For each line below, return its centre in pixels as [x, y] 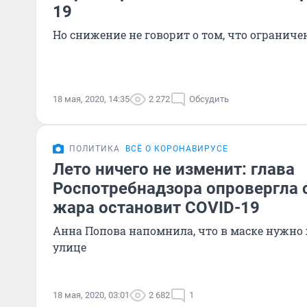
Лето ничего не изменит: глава [174, 169]
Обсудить [209, 99]
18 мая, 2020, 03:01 [91, 295]
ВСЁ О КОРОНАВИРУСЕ [177, 149]
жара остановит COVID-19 [156, 208]
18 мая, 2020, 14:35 [91, 99]
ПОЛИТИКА [95, 149]
